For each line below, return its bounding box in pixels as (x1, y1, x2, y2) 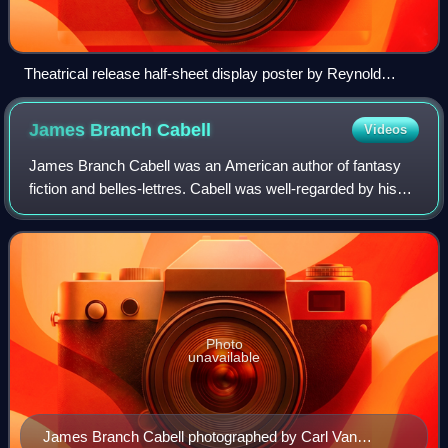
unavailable (188, 349, 260, 366)
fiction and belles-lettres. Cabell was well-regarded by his (29, 179, 398, 197)
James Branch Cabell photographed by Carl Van (43, 428, 357, 446)
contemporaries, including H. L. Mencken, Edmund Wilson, (29, 202, 412, 220)
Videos (363, 121, 407, 137)
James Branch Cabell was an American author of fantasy (29, 156, 402, 174)
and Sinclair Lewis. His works (29, 225, 222, 243)
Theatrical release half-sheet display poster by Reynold (24, 64, 381, 82)
